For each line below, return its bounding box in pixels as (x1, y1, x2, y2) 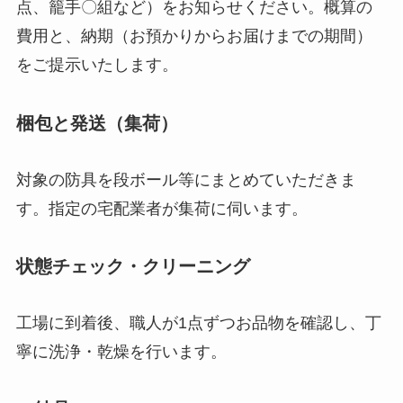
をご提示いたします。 (15, 56, 178, 75)
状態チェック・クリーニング (15, 256, 250, 277)
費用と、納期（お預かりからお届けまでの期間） (15, 27, 372, 46)
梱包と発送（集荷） (15, 113, 178, 134)
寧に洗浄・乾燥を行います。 (15, 342, 227, 361)
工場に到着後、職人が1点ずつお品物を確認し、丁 (15, 313, 381, 332)
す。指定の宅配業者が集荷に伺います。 (15, 199, 308, 218)
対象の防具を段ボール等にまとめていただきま (15, 170, 356, 189)
